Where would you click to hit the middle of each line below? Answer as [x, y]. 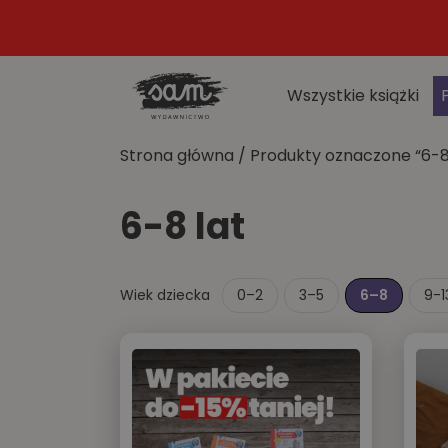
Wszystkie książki [353, 95]
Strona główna [177, 155]
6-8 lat [182, 226]
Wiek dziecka [165, 295]
